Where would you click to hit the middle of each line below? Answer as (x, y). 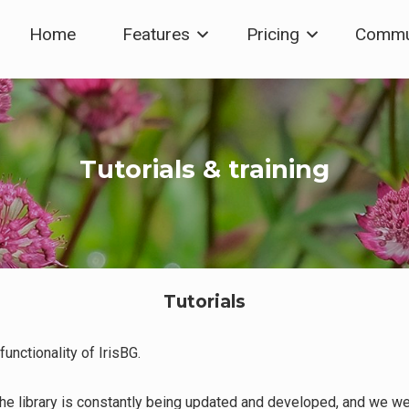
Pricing (273, 34)
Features (156, 34)
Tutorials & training (204, 169)
